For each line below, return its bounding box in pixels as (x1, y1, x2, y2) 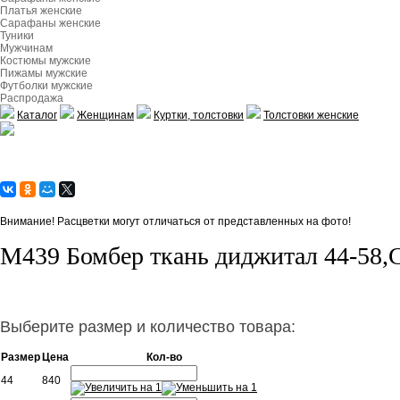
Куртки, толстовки (154, 109, 244, 121)
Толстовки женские (263, 109, 359, 121)
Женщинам (77, 109, 134, 121)
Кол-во (146, 351, 182, 363)
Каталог (17, 109, 57, 121)
